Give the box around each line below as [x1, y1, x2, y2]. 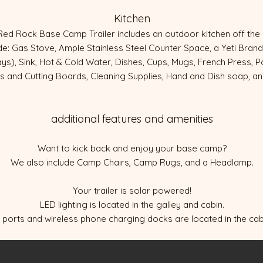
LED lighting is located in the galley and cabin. [40, 199, 224, 210]
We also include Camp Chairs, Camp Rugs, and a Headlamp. [11, 157, 254, 168]
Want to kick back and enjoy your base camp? [38, 143, 227, 154]
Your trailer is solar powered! [73, 185, 191, 196]
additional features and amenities [51, 112, 213, 126]
